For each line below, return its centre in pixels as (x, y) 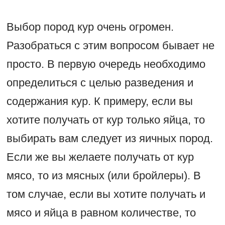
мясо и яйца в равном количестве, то (101, 213)
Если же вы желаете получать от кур (100, 157)
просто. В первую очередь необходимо (106, 64)
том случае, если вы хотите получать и (106, 194)
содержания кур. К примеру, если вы (99, 101)
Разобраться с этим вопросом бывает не (110, 46)
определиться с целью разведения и (100, 83)
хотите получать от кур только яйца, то (105, 120)
